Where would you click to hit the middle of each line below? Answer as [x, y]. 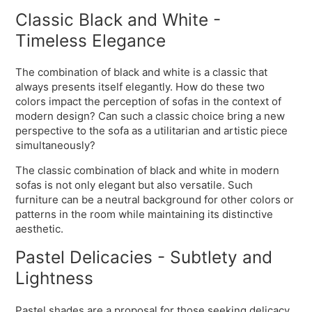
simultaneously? [56, 146]
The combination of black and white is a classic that [142, 72]
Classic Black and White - [118, 20]
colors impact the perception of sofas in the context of [149, 102]
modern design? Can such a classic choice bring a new [150, 116]
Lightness [55, 278]
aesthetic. [40, 229]
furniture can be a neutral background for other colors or [155, 200]
